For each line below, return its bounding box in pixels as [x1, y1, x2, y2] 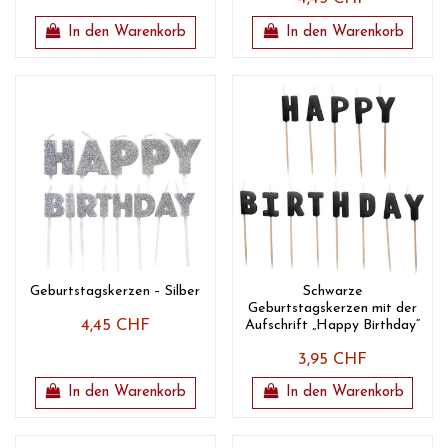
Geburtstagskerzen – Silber [30, 283, 201, 299]
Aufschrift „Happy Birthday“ [245, 317, 421, 333]
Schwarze [302, 283, 363, 299]
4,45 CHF [80, 317, 150, 334]
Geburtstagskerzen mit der [248, 300, 418, 316]
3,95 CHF [298, 351, 368, 368]
